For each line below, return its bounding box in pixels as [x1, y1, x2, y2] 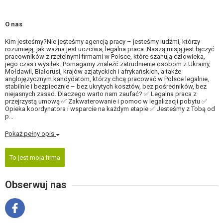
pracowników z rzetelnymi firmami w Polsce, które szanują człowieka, [5, 53, 205, 61]
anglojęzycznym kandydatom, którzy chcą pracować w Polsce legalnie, [5, 75, 209, 83]
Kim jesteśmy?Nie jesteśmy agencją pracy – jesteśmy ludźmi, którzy [5, 38, 200, 46]
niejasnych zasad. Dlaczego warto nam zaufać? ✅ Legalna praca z [5, 90, 197, 98]
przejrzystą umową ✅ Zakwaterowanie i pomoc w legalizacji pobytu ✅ [5, 98, 207, 106]
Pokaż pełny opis [5, 130, 56, 138]
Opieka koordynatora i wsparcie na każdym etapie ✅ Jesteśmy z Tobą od [5, 105, 215, 113]
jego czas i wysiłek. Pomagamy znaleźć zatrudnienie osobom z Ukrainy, [5, 60, 211, 68]
